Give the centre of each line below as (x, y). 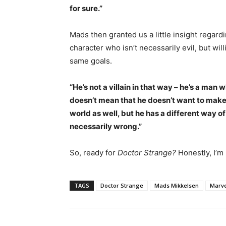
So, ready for (94, 153)
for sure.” (86, 9)
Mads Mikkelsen (177, 186)
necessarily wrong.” (106, 127)
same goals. (91, 61)
